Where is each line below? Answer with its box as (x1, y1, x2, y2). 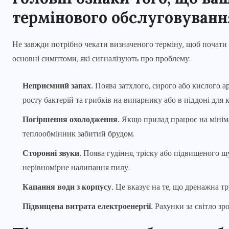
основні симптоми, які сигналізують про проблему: (12, 53, 191, 64)
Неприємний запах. (22, 80, 93, 91)
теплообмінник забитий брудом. (22, 128, 134, 140)
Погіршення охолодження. (22, 114, 120, 125)
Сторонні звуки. (22, 148, 81, 159)
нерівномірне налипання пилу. (22, 162, 130, 173)
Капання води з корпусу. (22, 181, 113, 193)
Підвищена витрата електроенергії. (22, 201, 153, 212)
